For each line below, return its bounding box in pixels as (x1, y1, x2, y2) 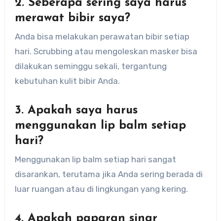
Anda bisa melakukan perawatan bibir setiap (14, 31, 189, 41)
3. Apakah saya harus (14, 104, 138, 116)
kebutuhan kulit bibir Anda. (14, 75, 120, 86)
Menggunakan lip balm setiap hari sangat (14, 154, 176, 165)
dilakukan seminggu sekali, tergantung (14, 61, 167, 71)
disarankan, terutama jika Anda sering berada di (14, 169, 203, 180)
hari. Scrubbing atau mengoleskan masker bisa (14, 46, 197, 56)
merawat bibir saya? (14, 12, 130, 24)
